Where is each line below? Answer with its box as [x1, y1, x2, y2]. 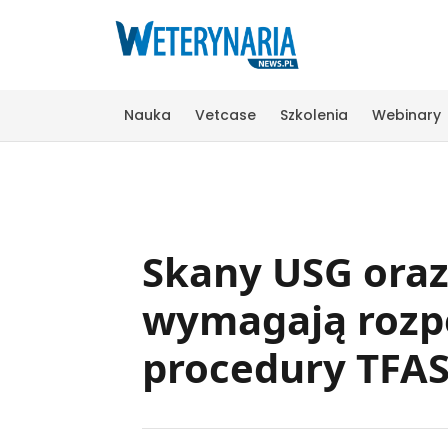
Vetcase [195, 104, 256, 125]
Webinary [372, 104, 441, 125]
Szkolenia [280, 104, 348, 125]
